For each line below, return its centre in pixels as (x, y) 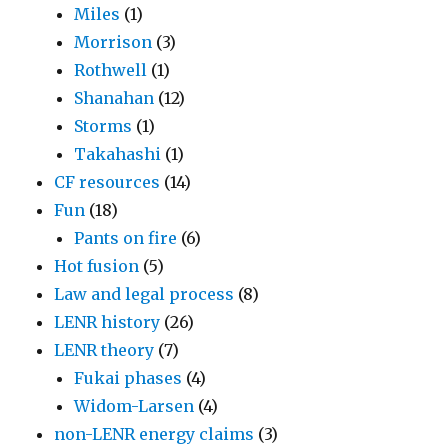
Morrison (113, 42)
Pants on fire (126, 238)
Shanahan (114, 98)
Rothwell (111, 70)
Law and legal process (144, 294)
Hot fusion (97, 266)
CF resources (107, 182)
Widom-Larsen (134, 406)
